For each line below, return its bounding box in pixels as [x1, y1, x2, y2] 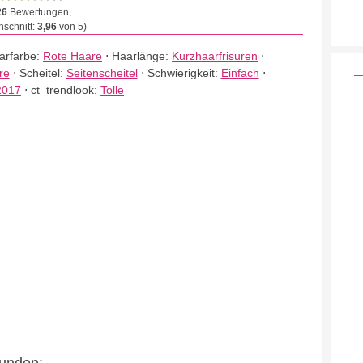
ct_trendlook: [31, 83, 101, 96]
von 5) [56, 21, 87, 32]
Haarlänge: [112, 49, 173, 62]
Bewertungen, [6, 6, 71, 18]
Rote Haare [43, 49, 103, 62]
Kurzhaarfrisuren [172, 49, 258, 62]
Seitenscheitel [66, 66, 138, 79]
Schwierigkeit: [147, 66, 221, 79]
